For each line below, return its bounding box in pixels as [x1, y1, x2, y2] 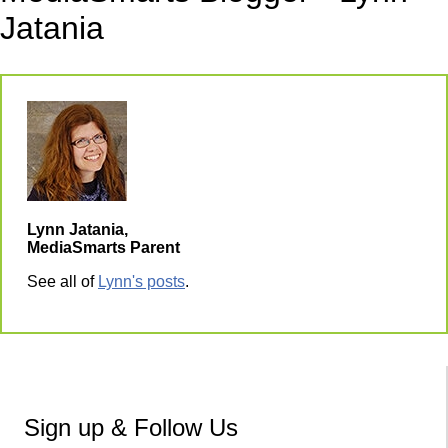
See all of [27, 273, 98, 290]
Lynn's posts [98, 273, 185, 290]
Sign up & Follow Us [24, 414, 238, 441]
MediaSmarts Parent [27, 239, 180, 256]
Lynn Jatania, [27, 221, 128, 238]
